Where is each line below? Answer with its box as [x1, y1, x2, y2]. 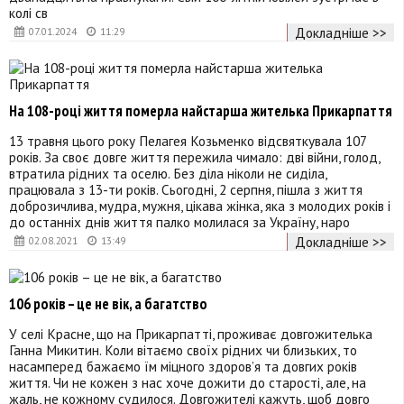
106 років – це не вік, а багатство [9, 294, 207, 315]
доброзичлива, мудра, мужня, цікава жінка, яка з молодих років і [9, 196, 390, 215]
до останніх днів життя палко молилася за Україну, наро [9, 212, 350, 231]
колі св [9, 3, 48, 22]
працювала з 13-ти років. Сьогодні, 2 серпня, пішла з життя [9, 179, 363, 198]
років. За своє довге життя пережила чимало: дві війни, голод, [9, 147, 380, 166]
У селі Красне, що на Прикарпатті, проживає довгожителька [9, 324, 372, 343]
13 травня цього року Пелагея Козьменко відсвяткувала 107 [9, 131, 366, 150]
